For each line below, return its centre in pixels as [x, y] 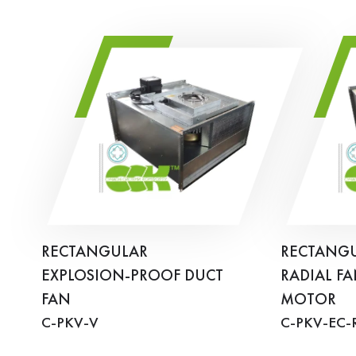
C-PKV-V [70, 323]
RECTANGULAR [95, 252]
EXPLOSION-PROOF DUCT [132, 276]
